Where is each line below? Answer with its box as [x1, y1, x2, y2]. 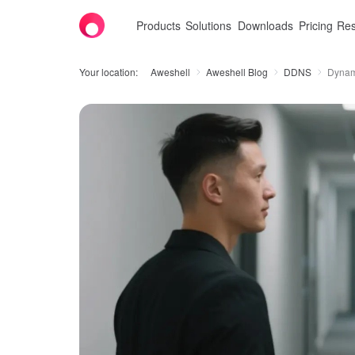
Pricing [299, 17, 333, 33]
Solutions [185, 17, 231, 33]
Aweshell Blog [206, 65, 268, 78]
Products [136, 17, 181, 33]
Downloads [238, 17, 293, 33]
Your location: [79, 65, 138, 78]
